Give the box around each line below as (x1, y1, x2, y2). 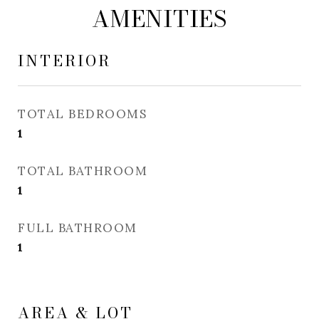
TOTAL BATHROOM (18, 163, 147, 179)
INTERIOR (18, 49, 111, 72)
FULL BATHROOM (18, 220, 137, 236)
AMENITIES (92, 1, 227, 36)
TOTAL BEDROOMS (18, 106, 147, 122)
